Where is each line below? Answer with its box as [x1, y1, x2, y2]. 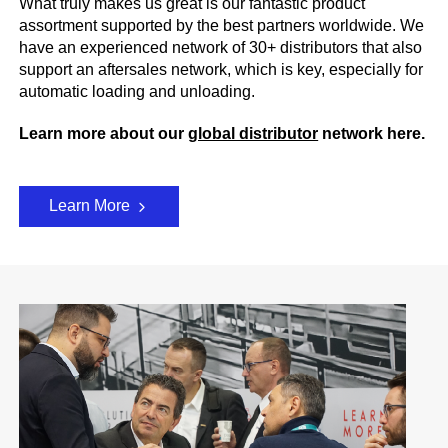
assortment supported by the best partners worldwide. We [19, 17, 425, 35]
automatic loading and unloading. [19, 83, 260, 101]
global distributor [188, 124, 319, 142]
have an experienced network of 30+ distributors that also [19, 39, 423, 57]
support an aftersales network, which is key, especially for [19, 61, 424, 79]
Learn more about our [19, 124, 189, 142]
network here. [318, 124, 426, 142]
